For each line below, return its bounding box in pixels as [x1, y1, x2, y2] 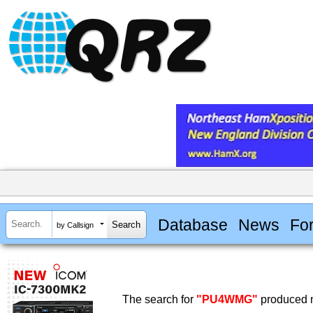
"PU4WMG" [196, 293, 258, 306]
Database [157, 215, 228, 234]
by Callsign [57, 220, 94, 229]
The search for [122, 293, 196, 306]
